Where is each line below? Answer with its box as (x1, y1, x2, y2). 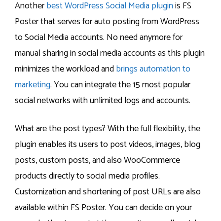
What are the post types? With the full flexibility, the (15, 121, 200, 137)
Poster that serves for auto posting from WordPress (15, 14, 199, 29)
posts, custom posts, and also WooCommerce (15, 153, 180, 168)
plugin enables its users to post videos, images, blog (15, 137, 200, 152)
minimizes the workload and (15, 61, 116, 76)
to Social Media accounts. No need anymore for (15, 30, 183, 45)
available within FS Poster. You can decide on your (15, 200, 192, 216)
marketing (15, 77, 50, 92)
